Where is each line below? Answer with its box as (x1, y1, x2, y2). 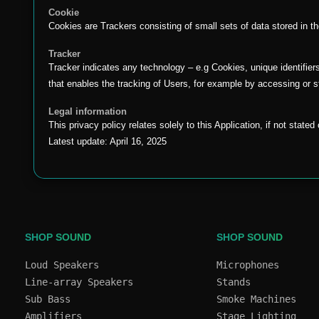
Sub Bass (25, 293, 70, 305)
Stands (216, 276, 251, 288)
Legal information (48, 106, 127, 117)
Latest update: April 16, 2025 (48, 136, 167, 147)
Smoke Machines (216, 293, 296, 305)
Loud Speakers (25, 259, 99, 271)
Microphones (216, 259, 279, 271)
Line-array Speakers (25, 276, 133, 288)
